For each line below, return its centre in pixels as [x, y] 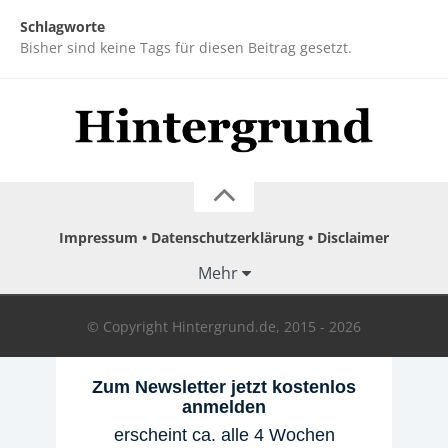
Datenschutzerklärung [227, 237]
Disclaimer [353, 237]
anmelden [224, 406]
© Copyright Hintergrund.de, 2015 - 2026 [224, 326]
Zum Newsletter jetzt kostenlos [224, 386]
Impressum [98, 237]
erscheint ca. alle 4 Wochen [224, 434]
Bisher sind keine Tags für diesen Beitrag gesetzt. [186, 47]
